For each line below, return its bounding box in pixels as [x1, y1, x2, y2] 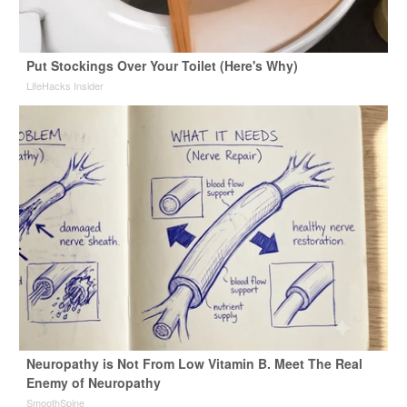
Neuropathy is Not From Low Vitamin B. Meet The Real [25, 353, 362, 372]
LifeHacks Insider [25, 77, 104, 93]
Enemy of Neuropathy [25, 372, 161, 392]
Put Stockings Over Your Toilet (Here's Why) [25, 55, 298, 74]
